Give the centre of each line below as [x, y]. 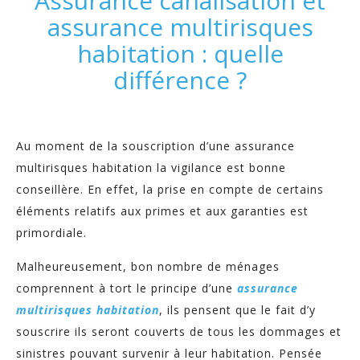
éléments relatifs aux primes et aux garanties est [162, 211]
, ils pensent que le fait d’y [237, 310]
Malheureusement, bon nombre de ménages [148, 266]
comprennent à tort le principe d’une [127, 288]
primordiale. [51, 233]
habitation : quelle [180, 53]
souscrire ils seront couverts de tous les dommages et [179, 331]
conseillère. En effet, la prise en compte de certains [170, 189]
